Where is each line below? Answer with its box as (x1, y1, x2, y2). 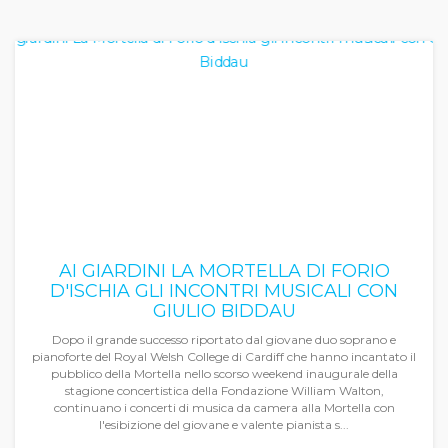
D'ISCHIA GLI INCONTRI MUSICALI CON (50, 280, 398, 302)
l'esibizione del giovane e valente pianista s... (99, 417, 349, 432)
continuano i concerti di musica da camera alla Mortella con (53, 400, 395, 415)
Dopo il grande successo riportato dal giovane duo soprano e (52, 332, 396, 347)
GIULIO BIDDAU (152, 300, 296, 322)
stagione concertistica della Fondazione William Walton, (64, 383, 384, 398)
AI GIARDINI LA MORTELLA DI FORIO (58, 260, 390, 282)
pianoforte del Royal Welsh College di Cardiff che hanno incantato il (32, 349, 416, 364)
